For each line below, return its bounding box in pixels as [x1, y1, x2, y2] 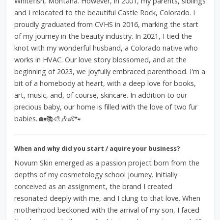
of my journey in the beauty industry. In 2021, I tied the [14, 31, 192, 41]
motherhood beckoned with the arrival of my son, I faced [14, 205, 199, 215]
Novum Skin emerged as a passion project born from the [14, 158, 199, 167]
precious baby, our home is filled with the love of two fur [14, 102, 197, 111]
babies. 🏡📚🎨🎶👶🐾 [14, 114, 81, 123]
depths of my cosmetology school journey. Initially [14, 170, 177, 179]
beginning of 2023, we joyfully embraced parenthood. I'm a [14, 67, 205, 76]
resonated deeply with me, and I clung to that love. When [14, 193, 200, 203]
